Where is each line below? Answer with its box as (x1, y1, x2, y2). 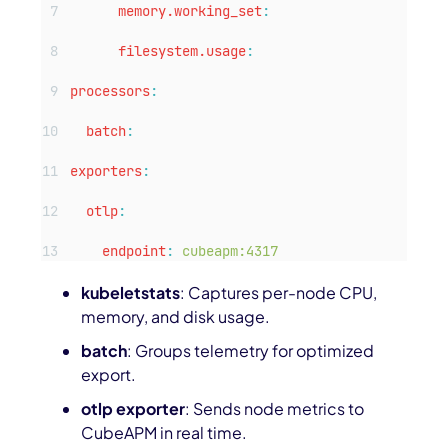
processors (70, 82, 151, 101)
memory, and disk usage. (81, 306, 271, 328)
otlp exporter (81, 398, 186, 420)
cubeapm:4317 (182, 242, 279, 261)
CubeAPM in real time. (81, 422, 248, 444)
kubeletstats (81, 282, 181, 304)
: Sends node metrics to (185, 398, 365, 420)
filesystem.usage (118, 42, 247, 61)
